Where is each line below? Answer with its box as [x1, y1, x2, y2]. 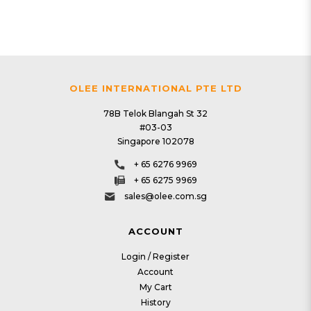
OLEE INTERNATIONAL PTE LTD [69, 83, 242, 94]
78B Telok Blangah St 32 [103, 108, 208, 119]
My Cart [139, 282, 172, 292]
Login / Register [121, 251, 190, 262]
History [140, 297, 171, 308]
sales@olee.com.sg [124, 191, 207, 201]
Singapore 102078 [117, 136, 194, 146]
